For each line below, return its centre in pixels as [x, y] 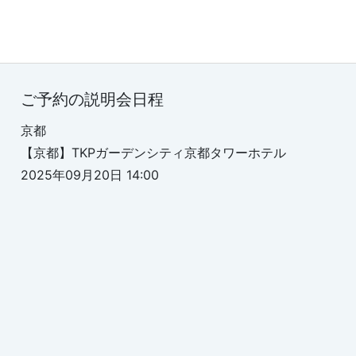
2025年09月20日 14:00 [90, 175]
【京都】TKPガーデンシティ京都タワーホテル [160, 153]
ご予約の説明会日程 [92, 99]
